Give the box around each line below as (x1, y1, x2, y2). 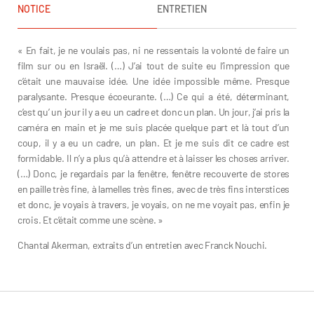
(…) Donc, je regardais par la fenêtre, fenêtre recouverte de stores (18, 168, 289, 179)
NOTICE (18, 3, 50, 15)
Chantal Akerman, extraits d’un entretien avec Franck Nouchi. (18, 239, 267, 251)
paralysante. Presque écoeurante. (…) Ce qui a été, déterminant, (18, 90, 289, 102)
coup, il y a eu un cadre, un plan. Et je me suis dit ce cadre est (18, 137, 289, 149)
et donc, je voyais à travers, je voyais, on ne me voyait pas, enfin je (18, 198, 289, 210)
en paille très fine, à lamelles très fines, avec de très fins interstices (18, 183, 289, 195)
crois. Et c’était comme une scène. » (18, 214, 164, 226)
